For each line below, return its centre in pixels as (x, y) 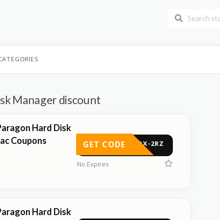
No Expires (93, 164)
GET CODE (104, 144)
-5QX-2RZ (147, 143)
